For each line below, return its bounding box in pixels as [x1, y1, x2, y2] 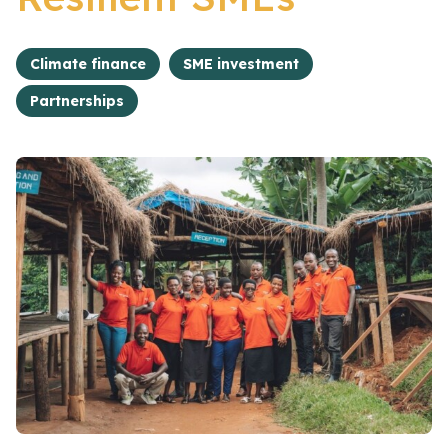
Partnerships [30, 92, 124, 110]
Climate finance [30, 55, 146, 73]
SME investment [183, 55, 299, 73]
